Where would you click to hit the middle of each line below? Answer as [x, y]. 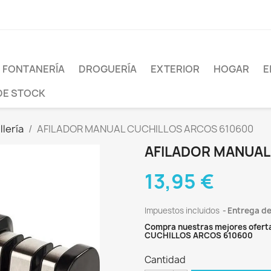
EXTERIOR [175, 69]
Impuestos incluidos [183, 211]
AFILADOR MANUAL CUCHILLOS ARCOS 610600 [145, 129]
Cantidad [165, 260]
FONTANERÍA [34, 69]
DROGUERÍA [108, 69]
